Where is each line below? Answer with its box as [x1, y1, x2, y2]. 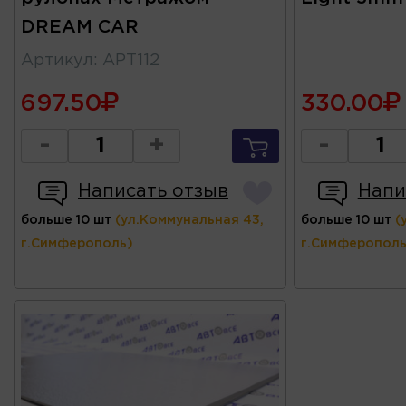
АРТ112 [102, 53, 159, 68]
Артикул [21, 53, 93, 68]
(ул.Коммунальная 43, [115, 214, 264, 226]
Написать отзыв [78, 182, 228, 199]
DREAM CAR [21, 18, 139, 35]
